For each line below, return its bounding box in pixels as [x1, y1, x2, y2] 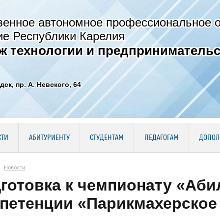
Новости [4, 164, 26, 170]
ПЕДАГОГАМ [144, 134, 179, 142]
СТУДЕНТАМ [90, 134, 124, 142]
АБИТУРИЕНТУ [28, 134, 70, 142]
